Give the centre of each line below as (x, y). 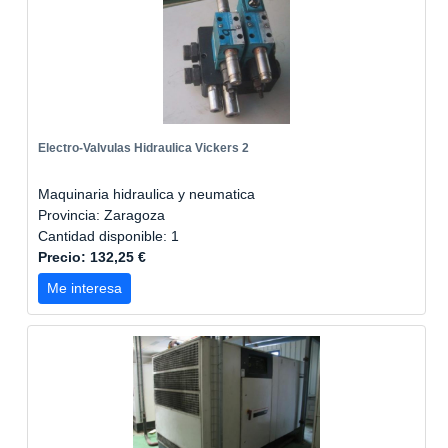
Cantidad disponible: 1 (110, 236)
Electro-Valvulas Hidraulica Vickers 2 (143, 148)
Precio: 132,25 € (92, 257)
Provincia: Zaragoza (101, 215)
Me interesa (84, 288)
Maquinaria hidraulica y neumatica (146, 194)
